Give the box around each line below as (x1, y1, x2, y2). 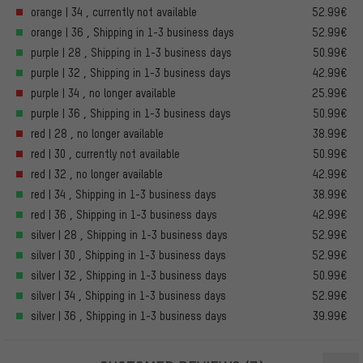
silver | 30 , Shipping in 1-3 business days (31, 248, 226, 263)
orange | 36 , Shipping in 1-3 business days (31, 25, 234, 40)
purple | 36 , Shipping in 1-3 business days (31, 106, 231, 121)
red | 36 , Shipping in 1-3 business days (31, 207, 217, 222)
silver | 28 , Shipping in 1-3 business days (31, 228, 228, 242)
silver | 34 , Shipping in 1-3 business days (31, 288, 226, 303)
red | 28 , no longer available (31, 126, 164, 141)
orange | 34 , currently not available (31, 5, 197, 19)
